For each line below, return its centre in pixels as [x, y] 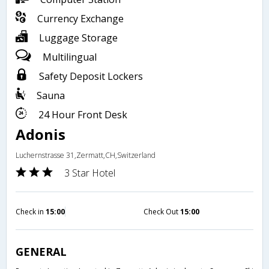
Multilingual [68, 57]
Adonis [41, 134]
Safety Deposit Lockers [90, 77]
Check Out [162, 212]
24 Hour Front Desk [82, 115]
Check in [31, 212]
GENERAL [41, 252]
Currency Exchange [79, 19]
